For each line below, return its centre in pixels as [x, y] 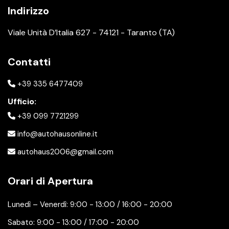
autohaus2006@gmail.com [64, 152]
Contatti [29, 62]
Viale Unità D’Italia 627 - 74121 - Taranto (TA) [91, 32]
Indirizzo [29, 11]
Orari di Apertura [51, 181]
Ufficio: [22, 101]
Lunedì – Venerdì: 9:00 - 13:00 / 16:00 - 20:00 [90, 204]
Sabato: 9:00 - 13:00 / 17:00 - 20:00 [73, 222]
